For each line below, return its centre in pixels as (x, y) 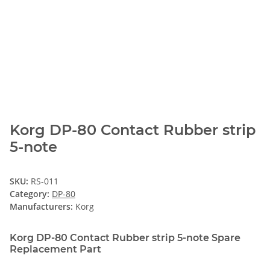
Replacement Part (55, 249)
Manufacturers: (41, 206)
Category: (31, 193)
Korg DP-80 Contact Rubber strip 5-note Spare (125, 237)
